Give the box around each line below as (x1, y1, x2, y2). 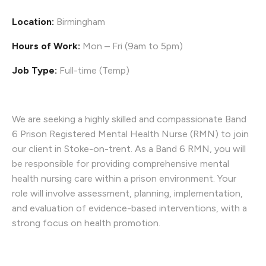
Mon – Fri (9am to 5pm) (80, 40, 183, 52)
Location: (12, 16, 54, 27)
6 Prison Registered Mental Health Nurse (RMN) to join (12, 128, 249, 140)
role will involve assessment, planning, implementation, (12, 188, 243, 199)
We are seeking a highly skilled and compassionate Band (12, 113, 246, 125)
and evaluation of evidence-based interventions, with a (12, 202, 247, 214)
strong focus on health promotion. (12, 217, 160, 229)
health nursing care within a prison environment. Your (12, 173, 236, 184)
